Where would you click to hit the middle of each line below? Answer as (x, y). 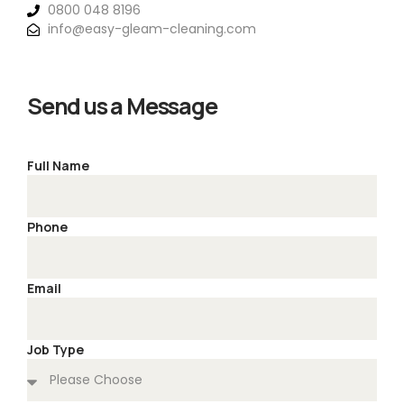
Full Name (58, 166)
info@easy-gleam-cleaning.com (151, 29)
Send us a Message (122, 106)
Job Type (55, 350)
